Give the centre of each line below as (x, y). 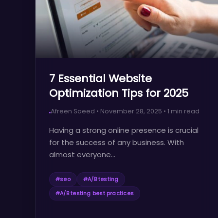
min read (184, 111)
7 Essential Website (100, 79)
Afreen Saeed (73, 111)
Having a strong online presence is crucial (124, 130)
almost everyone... (82, 154)
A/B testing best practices (97, 193)
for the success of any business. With (117, 142)
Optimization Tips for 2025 (119, 93)
